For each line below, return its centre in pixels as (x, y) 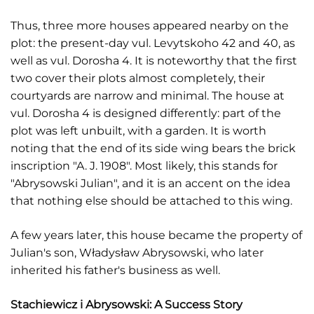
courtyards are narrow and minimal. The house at (148, 96)
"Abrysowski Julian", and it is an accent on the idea (150, 183)
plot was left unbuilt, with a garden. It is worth (138, 131)
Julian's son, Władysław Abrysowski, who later (137, 253)
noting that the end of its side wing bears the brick (153, 148)
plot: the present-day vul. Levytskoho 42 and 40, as (153, 43)
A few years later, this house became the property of (156, 235)
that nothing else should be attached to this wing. (151, 201)
